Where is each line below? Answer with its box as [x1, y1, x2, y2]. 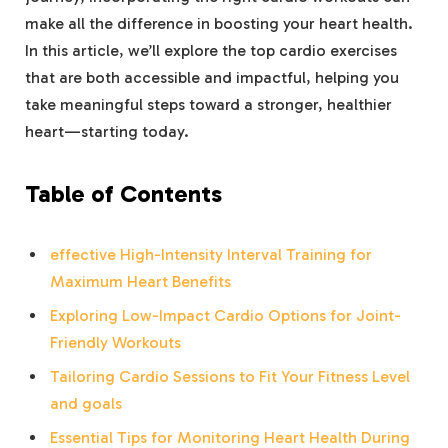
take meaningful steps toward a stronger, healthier [25, 95, 392, 115]
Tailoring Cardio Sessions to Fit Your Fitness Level [50, 367, 410, 387]
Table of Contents [25, 180, 222, 209]
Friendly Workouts [50, 333, 181, 353]
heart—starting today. [25, 122, 189, 142]
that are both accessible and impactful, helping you [25, 68, 399, 88]
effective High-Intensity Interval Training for [50, 245, 372, 265]
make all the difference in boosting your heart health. [25, 14, 413, 34]
